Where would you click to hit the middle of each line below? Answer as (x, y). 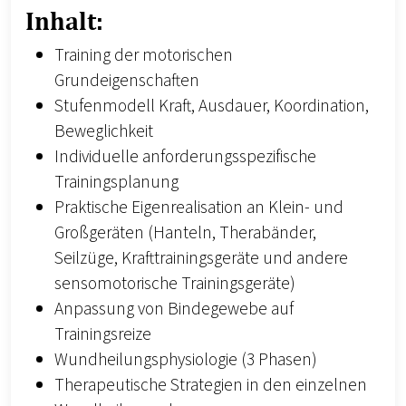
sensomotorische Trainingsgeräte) (175, 284)
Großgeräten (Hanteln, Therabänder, (185, 233)
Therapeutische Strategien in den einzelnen (211, 386)
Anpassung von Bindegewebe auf (174, 309)
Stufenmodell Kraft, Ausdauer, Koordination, (212, 106)
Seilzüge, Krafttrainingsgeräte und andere (201, 259)
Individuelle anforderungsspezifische (185, 157)
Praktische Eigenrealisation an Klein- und (199, 208)
